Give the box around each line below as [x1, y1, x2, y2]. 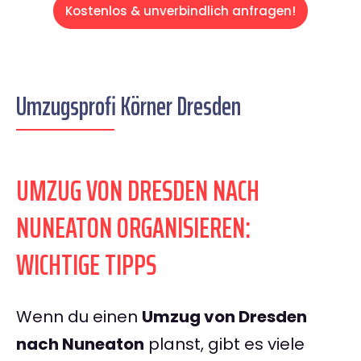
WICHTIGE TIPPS [16, 242, 156, 288]
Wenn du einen [16, 305, 142, 329]
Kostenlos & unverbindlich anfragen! [65, 2, 296, 20]
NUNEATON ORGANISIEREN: [16, 205, 251, 251]
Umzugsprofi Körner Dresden [16, 86, 241, 127]
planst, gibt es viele [144, 333, 305, 356]
